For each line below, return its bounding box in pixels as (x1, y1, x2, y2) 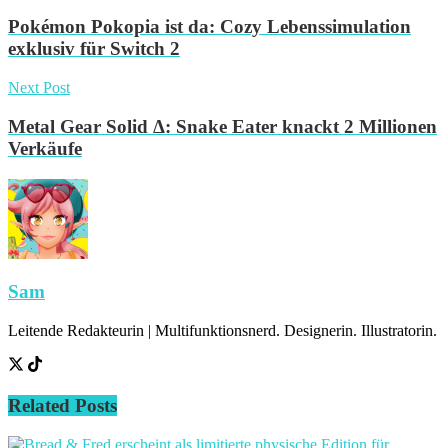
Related (8, 394, 70, 416)
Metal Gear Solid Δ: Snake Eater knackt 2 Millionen (8, 115, 437, 137)
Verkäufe (8, 137, 82, 159)
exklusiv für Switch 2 (8, 38, 180, 60)
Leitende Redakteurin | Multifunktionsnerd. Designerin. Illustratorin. (8, 322, 437, 340)
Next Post (8, 79, 70, 97)
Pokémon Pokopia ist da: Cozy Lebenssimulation (8, 16, 411, 38)
